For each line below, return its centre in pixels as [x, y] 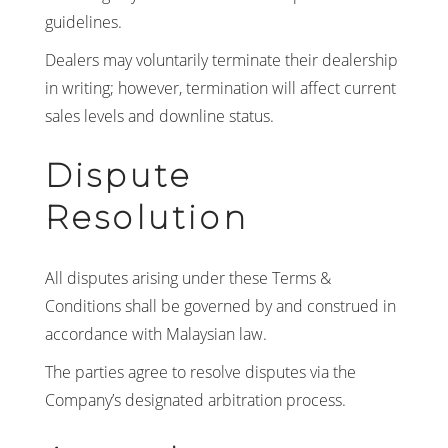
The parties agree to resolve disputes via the [200, 372]
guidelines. [83, 22]
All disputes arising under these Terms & [187, 278]
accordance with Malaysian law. [155, 334]
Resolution [146, 217]
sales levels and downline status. [159, 116]
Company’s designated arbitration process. [195, 400]
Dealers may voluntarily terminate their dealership [221, 60]
